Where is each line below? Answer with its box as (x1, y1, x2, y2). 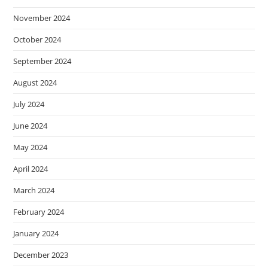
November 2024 (13, 13, 71, 24)
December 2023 (13, 249, 69, 261)
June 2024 (13, 120, 48, 132)
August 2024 (13, 77, 57, 89)
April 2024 (13, 163, 48, 175)
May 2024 (13, 142, 48, 153)
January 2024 (13, 228, 59, 239)
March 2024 (13, 185, 55, 196)
